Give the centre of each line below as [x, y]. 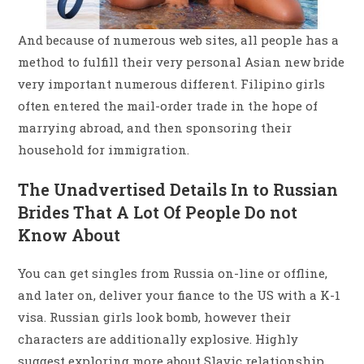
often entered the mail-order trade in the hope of [168, 106]
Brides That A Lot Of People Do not [158, 212]
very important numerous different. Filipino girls [172, 84]
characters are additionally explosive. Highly [158, 338]
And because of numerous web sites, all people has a [179, 40]
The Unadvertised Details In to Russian [178, 189]
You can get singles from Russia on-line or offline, [173, 273]
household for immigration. [104, 150]
